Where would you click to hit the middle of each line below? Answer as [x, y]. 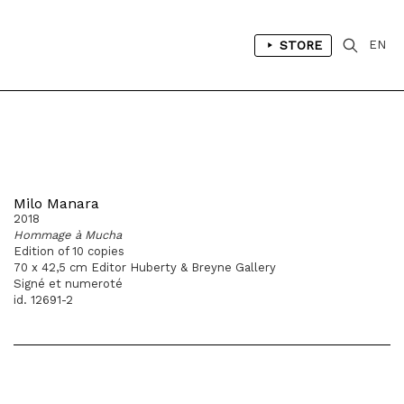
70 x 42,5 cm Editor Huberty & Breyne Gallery [145, 267]
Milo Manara [56, 203]
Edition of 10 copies [69, 251]
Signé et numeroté [68, 284]
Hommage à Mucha [68, 235]
